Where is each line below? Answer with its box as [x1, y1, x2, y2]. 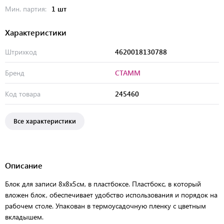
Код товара [5, 88, 40, 98]
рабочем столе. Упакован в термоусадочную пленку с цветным [5, 200, 206, 210]
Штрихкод [5, 46, 37, 56]
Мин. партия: [5, 3, 48, 13]
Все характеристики [13, 116, 76, 125]
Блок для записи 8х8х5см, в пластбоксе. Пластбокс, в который [5, 178, 201, 188]
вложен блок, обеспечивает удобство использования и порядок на [5, 189, 217, 199]
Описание [5, 159, 42, 170]
